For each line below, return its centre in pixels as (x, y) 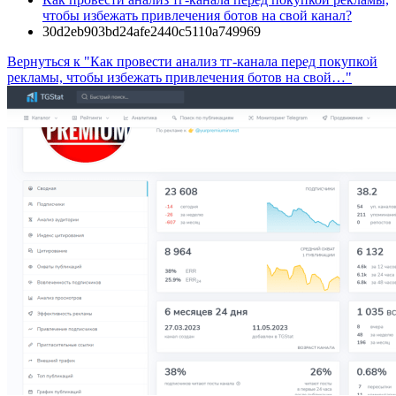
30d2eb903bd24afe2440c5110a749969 (152, 31)
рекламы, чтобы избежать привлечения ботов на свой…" (179, 77)
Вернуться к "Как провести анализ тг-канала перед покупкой (192, 61)
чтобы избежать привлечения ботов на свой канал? (197, 15)
